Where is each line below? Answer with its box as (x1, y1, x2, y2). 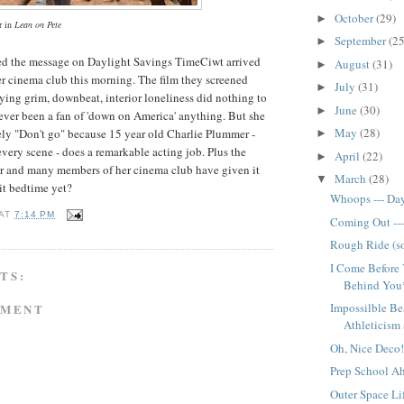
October (334, 9, 376, 26)
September (334, 32, 389, 50)
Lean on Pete (14, 18, 61, 32)
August (334, 55, 372, 72)
